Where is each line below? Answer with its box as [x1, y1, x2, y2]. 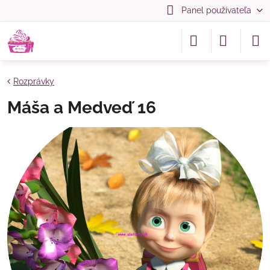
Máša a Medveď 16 [7, 98, 156, 118]
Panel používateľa [181, 5, 251, 15]
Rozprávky [13, 77, 54, 86]
